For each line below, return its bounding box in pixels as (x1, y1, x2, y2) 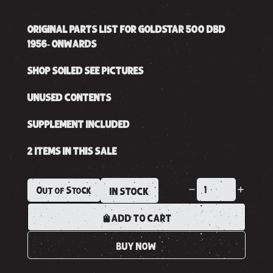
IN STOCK (110, 186, 150, 196)
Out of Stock (36, 186, 91, 195)
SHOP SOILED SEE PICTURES (27, 66, 144, 75)
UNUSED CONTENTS (27, 93, 112, 102)
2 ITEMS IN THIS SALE (27, 146, 117, 155)
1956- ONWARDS (27, 39, 97, 48)
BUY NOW (116, 241, 157, 250)
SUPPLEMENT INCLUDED (27, 119, 130, 129)
